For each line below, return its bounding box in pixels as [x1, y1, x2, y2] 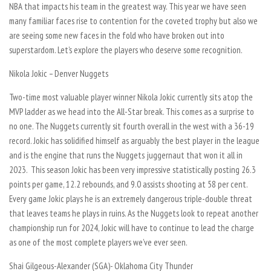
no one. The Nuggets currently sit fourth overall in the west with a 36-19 [9, 120, 254, 132]
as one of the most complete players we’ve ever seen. [9, 236, 188, 248]
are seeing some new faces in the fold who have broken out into [9, 29, 224, 41]
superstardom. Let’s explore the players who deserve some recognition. [9, 44, 243, 56]
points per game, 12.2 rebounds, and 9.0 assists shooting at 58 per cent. [9, 178, 247, 190]
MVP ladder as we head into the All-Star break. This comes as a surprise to [9, 105, 254, 117]
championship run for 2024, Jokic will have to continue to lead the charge [9, 221, 254, 233]
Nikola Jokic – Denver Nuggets [9, 67, 108, 79]
